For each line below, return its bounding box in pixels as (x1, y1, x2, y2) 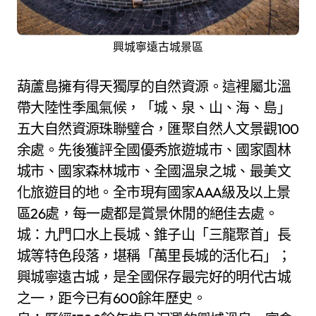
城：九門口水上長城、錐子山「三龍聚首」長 (17, 226, 291, 244)
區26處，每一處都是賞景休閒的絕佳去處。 (17, 205, 278, 223)
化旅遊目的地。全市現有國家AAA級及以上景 (17, 183, 291, 202)
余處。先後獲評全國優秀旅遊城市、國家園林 (17, 141, 291, 159)
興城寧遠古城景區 (113, 39, 203, 54)
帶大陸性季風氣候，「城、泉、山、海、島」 (17, 99, 291, 117)
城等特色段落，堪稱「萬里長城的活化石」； (17, 247, 291, 265)
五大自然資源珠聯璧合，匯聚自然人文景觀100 (17, 120, 299, 138)
